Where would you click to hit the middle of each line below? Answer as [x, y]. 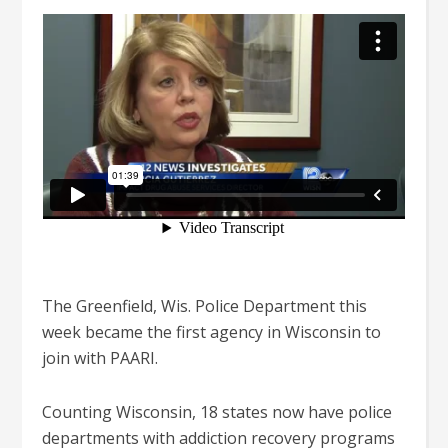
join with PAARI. [100, 358]
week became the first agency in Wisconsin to [212, 332]
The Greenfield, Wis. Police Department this [205, 306]
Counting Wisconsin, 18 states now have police [217, 412]
